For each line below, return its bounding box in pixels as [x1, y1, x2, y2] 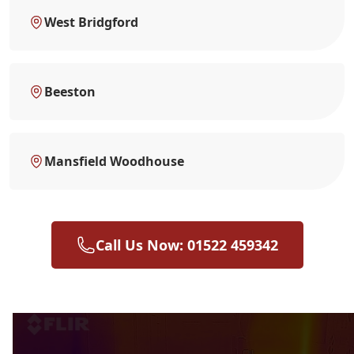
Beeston [44, 82, 96, 100]
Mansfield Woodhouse [44, 152, 184, 170]
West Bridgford [44, 13, 138, 31]
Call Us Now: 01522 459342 [95, 235, 278, 254]
